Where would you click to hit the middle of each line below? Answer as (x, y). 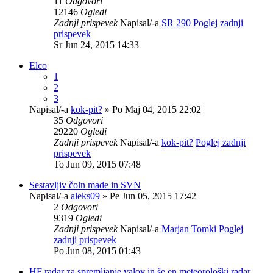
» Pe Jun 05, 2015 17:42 (148, 196)
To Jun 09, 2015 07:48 (97, 164)
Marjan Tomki (189, 229)
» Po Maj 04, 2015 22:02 (152, 109)
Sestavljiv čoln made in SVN (85, 185)
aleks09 (85, 196)
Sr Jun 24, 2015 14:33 (96, 44)
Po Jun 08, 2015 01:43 (97, 250)
